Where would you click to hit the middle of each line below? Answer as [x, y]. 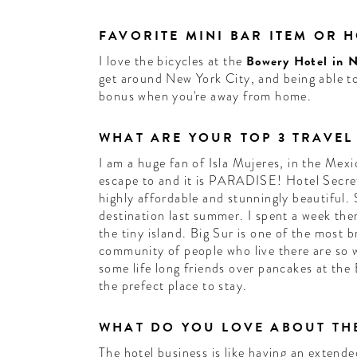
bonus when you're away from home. [205, 96]
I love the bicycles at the [172, 61]
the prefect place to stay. [173, 286]
